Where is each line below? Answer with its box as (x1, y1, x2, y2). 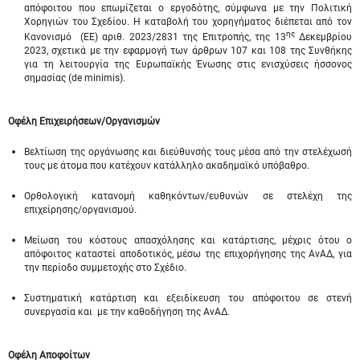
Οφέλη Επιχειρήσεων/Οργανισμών (8, 116, 160, 127)
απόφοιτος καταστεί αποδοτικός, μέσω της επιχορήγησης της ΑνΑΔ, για (24, 248, 352, 260)
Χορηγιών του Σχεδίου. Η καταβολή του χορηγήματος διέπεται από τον (24, 16, 352, 27)
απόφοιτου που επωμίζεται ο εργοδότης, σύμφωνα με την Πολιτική (24, 2, 352, 14)
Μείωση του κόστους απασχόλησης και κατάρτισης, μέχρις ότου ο (24, 235, 352, 246)
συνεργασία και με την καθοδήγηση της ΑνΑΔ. (24, 306, 230, 317)
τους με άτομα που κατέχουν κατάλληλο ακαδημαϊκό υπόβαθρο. (24, 160, 309, 171)
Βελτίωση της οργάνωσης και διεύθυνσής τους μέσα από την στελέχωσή (24, 146, 352, 157)
